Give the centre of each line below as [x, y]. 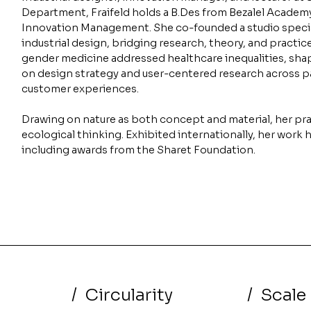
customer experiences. [81, 89]
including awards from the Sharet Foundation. [138, 150]
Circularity [129, 295]
